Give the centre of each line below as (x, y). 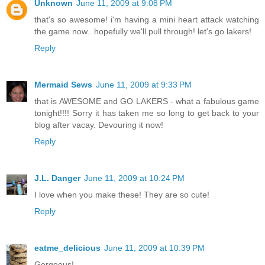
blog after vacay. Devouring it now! (99, 125)
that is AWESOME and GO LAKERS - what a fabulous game (147, 101)
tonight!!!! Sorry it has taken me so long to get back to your (147, 113)
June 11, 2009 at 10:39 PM (154, 248)
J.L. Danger (57, 178)
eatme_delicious (67, 248)
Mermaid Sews (63, 85)
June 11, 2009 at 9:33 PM (144, 85)
